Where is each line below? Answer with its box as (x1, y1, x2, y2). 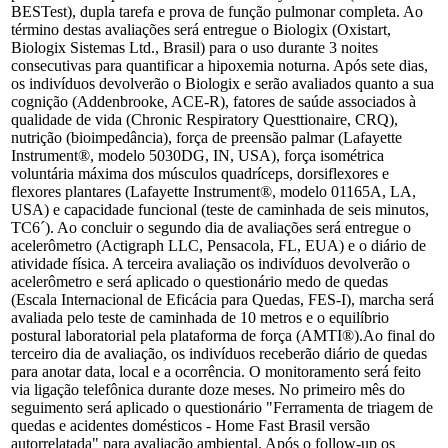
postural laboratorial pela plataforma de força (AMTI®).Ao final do (11, 326, 435, 344)
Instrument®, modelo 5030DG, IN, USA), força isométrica (11, 146, 384, 164)
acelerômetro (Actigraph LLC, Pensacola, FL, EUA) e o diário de (11, 236, 426, 254)
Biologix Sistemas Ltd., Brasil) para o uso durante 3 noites (11, 38, 378, 56)
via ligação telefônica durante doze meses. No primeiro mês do (11, 380, 405, 398)
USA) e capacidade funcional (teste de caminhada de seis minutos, (11, 200, 429, 218)
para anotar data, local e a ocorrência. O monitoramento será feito (11, 362, 421, 380)
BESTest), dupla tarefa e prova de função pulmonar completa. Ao (11, 2, 423, 20)
